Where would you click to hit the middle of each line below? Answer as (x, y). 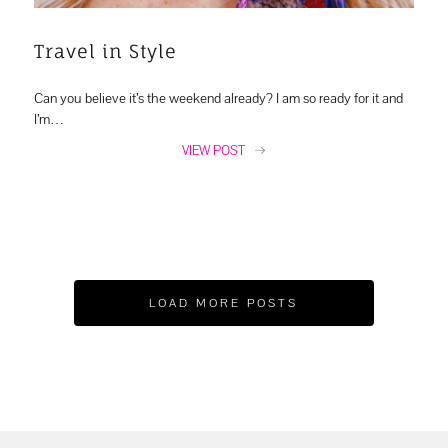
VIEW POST (214, 150)
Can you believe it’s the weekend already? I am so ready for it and (218, 97)
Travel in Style (105, 50)
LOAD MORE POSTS (224, 302)
